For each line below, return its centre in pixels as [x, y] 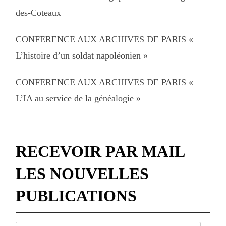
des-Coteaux [38, 13]
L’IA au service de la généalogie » [78, 99]
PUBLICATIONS [76, 196]
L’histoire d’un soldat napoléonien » [82, 56]
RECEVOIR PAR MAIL [100, 152]
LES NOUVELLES [82, 174]
